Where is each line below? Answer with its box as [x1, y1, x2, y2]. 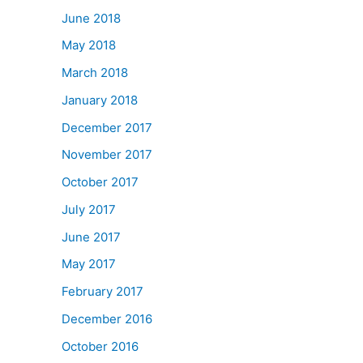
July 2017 [62, 201, 116, 217]
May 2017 [62, 256, 116, 272]
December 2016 [62, 310, 152, 327]
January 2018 [62, 92, 138, 108]
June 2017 [62, 228, 121, 245]
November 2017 [62, 147, 152, 163]
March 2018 [62, 65, 128, 80]
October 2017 [62, 174, 139, 190]
